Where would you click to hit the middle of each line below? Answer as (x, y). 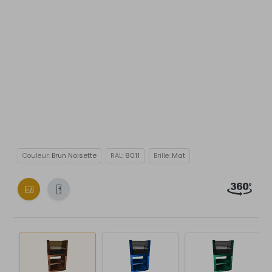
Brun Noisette (73, 156)
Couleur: (36, 156)
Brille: (162, 156)
